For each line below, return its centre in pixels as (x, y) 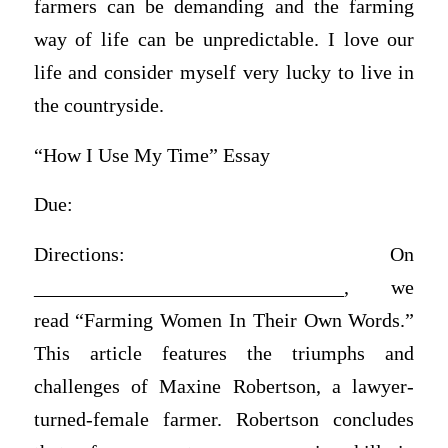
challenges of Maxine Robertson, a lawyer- (224, 387)
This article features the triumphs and (224, 354)
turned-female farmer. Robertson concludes (224, 420)
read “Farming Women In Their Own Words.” (224, 321)
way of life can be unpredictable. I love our (224, 40)
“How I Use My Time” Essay (151, 155)
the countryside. (98, 106)
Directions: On (224, 255)
